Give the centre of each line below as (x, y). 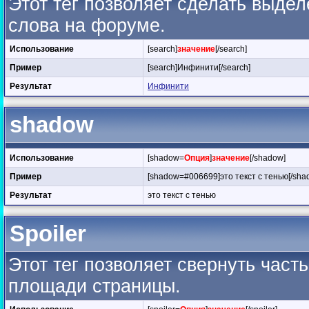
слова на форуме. (87, 25)
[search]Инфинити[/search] (199, 67)
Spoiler (48, 233)
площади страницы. (94, 286)
